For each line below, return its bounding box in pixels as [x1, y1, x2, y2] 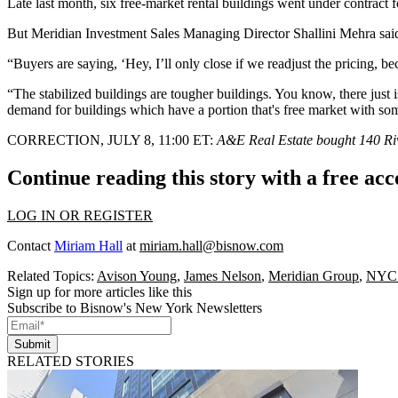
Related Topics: [7, 268, 97, 284]
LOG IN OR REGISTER [7, 208, 153, 224]
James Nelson [184, 268, 261, 284]
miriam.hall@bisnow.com [139, 238, 283, 254]
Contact [7, 238, 54, 254]
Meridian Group [268, 268, 359, 284]
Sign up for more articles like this [7, 284, 192, 300]
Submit [14, 338, 51, 352]
